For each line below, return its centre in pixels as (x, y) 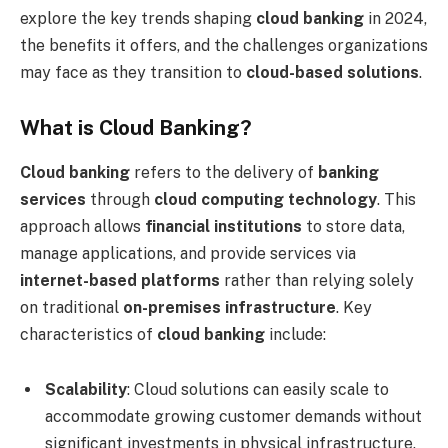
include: (295, 334)
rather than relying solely (317, 280)
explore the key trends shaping (138, 18)
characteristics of (88, 334)
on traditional (71, 307)
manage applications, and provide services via (188, 253)
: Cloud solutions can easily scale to (258, 390)
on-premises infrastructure (229, 307)
